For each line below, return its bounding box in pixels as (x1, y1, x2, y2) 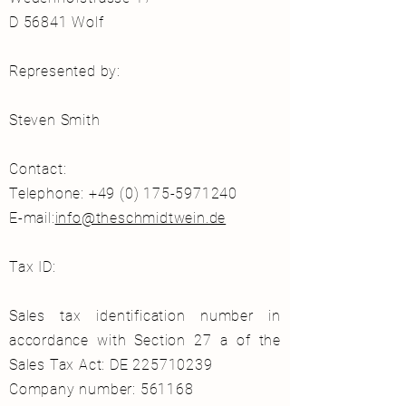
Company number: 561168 (9, 381, 194, 399)
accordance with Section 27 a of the (9, 332, 281, 350)
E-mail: (9, 209, 55, 227)
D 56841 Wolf (9, 14, 104, 32)
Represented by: (9, 63, 121, 81)
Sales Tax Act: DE (9, 356, 133, 374)
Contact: (9, 160, 67, 179)
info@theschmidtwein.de (54, 209, 227, 227)
